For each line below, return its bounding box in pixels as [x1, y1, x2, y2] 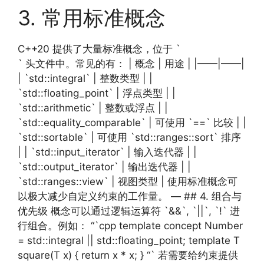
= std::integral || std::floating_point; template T [18, 235, 240, 246]
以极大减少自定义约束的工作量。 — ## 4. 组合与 [18, 190, 242, 202]
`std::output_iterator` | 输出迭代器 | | [18, 161, 191, 173]
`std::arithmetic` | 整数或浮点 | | [18, 102, 168, 114]
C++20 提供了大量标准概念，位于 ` [18, 43, 180, 55]
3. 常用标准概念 [18, 5, 166, 30]
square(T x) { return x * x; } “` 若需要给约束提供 [18, 249, 238, 261]
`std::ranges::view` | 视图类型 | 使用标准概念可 [18, 176, 237, 187]
